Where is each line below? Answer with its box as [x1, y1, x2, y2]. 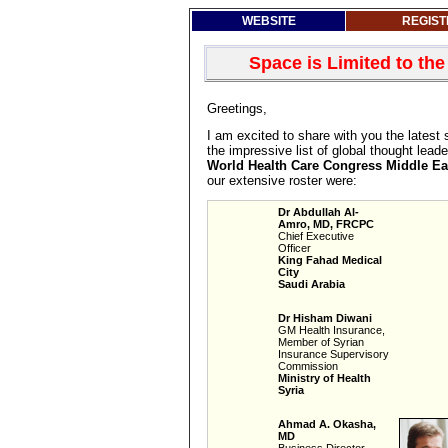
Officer [278, 242, 311, 254]
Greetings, [207, 101, 267, 116]
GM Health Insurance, [278, 324, 385, 336]
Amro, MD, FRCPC [278, 218, 374, 230]
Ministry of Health [278, 372, 371, 384]
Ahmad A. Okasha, [278, 418, 376, 430]
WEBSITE [241, 14, 296, 28]
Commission [278, 360, 338, 372]
